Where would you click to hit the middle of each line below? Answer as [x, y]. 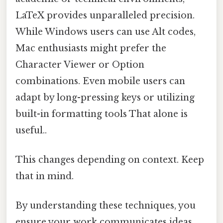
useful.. [31, 130]
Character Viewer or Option [80, 64]
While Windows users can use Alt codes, [106, 32]
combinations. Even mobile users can [100, 81]
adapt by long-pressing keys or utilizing [105, 97]
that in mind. [45, 176]
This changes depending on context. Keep [110, 160]
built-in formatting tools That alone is [102, 114]
